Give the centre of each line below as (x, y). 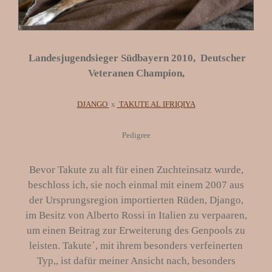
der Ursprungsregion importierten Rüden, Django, (136, 200)
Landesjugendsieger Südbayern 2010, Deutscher (137, 58)
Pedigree (136, 135)
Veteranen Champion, (136, 73)
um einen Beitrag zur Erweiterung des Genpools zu (136, 231)
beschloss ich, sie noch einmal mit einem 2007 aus (136, 185)
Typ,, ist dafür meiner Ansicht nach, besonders (136, 261)
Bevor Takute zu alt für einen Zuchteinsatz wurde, (136, 170)
